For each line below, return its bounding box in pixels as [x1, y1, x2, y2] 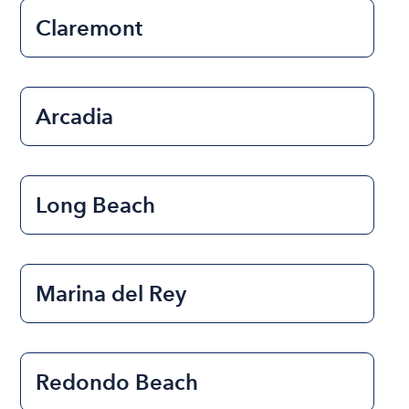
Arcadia [36, 102, 114, 130]
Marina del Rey [36, 279, 187, 307]
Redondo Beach [36, 368, 199, 395]
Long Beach [36, 191, 156, 218]
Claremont [36, 14, 143, 41]
